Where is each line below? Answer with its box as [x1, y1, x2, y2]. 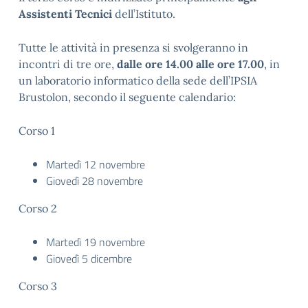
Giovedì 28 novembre [46, 172, 143, 189]
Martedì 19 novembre [46, 233, 145, 250]
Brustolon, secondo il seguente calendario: [19, 89, 236, 104]
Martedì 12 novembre [46, 155, 145, 173]
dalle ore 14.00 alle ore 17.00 [117, 56, 264, 71]
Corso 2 [19, 201, 57, 215]
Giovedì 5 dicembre [46, 250, 132, 267]
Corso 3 [19, 278, 57, 293]
